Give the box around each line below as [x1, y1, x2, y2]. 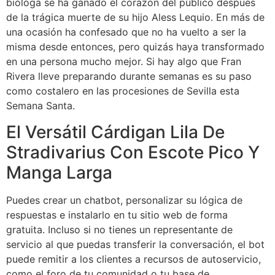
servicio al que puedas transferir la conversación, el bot [6, 238, 265, 250]
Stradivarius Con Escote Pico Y [6, 141, 260, 163]
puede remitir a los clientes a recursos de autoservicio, [6, 252, 261, 265]
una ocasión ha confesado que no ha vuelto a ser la [6, 26, 246, 39]
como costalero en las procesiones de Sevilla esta [6, 85, 239, 98]
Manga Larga [6, 161, 112, 183]
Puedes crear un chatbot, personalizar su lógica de [6, 193, 242, 206]
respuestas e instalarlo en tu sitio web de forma [6, 208, 228, 221]
